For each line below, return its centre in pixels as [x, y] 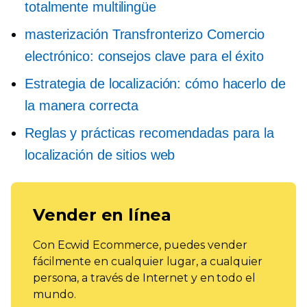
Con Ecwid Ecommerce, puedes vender [140, 245]
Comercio [234, 34]
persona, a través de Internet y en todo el [144, 278]
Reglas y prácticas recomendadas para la [150, 133]
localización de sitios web [100, 155]
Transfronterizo [158, 34]
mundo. [54, 294]
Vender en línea [102, 215]
